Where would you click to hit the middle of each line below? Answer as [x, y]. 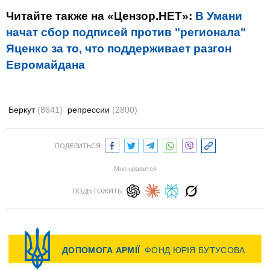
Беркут [23, 110]
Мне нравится [135, 169]
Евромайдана [46, 65]
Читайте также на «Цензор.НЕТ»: [101, 16]
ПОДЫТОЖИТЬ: [98, 191]
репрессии [90, 110]
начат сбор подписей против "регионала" [126, 32]
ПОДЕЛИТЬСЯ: [78, 146]
